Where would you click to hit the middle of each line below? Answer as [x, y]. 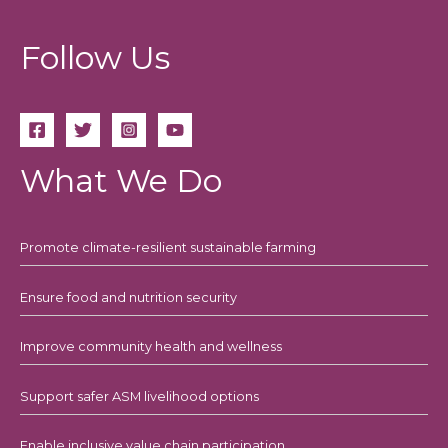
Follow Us [95, 58]
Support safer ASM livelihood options [139, 396]
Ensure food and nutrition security [128, 297]
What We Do [121, 181]
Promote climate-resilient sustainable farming [168, 248]
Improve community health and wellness [151, 347]
